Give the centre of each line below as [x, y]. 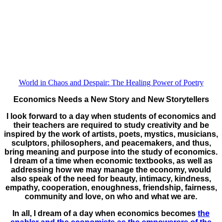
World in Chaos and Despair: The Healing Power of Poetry [111, 82]
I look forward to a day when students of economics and [111, 116]
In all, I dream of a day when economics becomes [105, 213]
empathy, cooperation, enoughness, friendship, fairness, [111, 187]
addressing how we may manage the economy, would [111, 169]
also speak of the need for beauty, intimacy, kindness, [111, 178]
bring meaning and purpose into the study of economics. [111, 152]
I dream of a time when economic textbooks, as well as [111, 161]
